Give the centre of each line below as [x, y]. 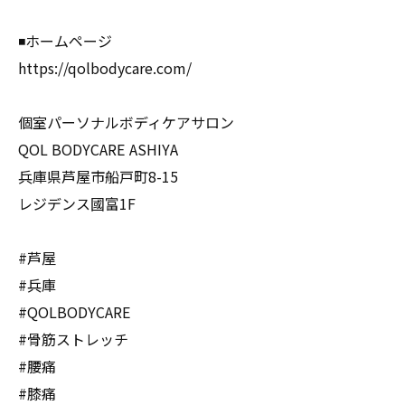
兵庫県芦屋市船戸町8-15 [98, 176]
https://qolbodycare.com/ [105, 68]
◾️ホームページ [65, 41]
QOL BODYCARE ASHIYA [98, 149]
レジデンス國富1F [77, 203]
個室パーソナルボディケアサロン [126, 122]
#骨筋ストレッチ [73, 339]
